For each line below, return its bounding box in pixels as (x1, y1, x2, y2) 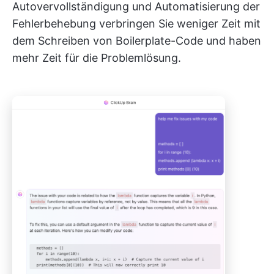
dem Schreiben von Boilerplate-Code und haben (12, 34, 261, 47)
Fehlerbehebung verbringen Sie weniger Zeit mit (12, 17, 261, 30)
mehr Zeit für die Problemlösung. (12, 51, 181, 64)
